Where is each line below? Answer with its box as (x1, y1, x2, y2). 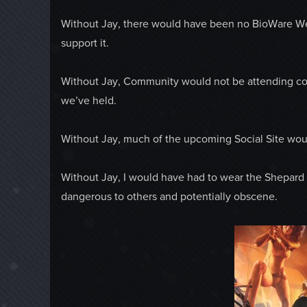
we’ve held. (61, 94, 117, 108)
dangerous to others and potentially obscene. (61, 190, 278, 204)
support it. (61, 36, 110, 50)
